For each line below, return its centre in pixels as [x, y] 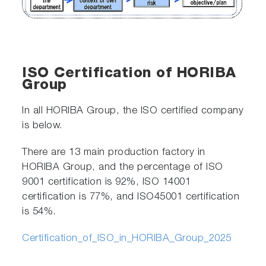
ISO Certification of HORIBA [129, 74]
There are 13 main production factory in [114, 153]
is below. [42, 126]
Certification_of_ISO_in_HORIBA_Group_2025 [127, 239]
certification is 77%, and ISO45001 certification [131, 197]
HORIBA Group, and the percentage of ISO [123, 167]
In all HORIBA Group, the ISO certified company [133, 111]
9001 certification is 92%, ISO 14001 [107, 182]
